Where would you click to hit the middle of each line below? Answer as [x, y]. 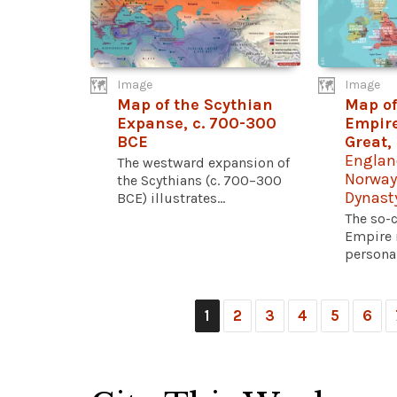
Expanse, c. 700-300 [197, 123]
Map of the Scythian [195, 104]
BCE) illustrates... [171, 198]
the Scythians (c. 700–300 [199, 180]
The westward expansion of [203, 162]
